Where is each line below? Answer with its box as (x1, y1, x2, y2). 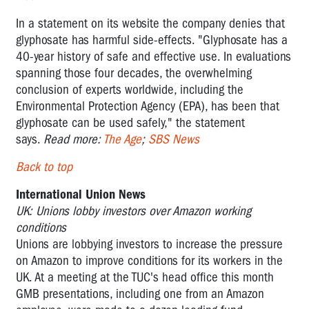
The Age (103, 131, 141, 147)
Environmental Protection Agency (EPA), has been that (16, 98, 279, 114)
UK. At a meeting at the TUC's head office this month (16, 269, 274, 285)
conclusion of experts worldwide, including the (16, 81, 243, 97)
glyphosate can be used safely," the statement (16, 114, 245, 130)
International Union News (16, 186, 146, 202)
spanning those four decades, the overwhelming (16, 65, 252, 81)
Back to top (16, 159, 72, 175)
